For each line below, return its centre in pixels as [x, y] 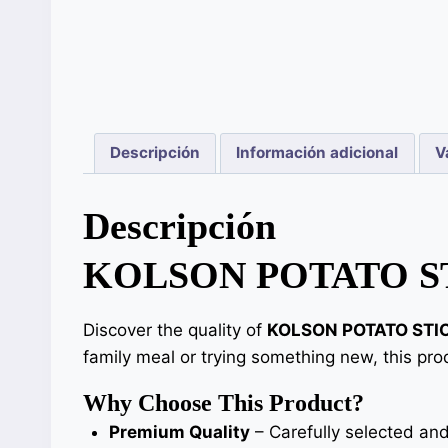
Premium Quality [179, 431]
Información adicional [317, 153]
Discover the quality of [175, 329]
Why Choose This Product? [223, 402]
